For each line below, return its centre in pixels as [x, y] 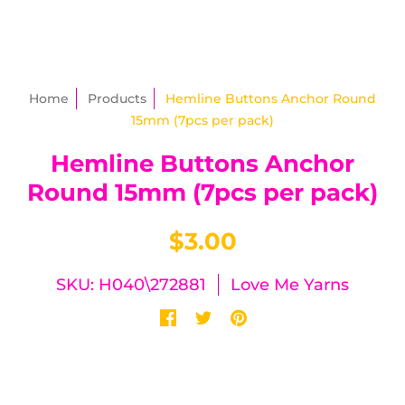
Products [117, 99]
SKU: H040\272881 [131, 285]
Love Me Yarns [290, 285]
